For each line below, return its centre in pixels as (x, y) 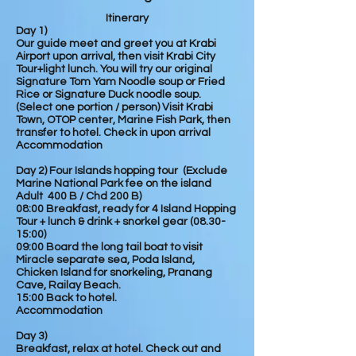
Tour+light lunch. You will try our (95, 69)
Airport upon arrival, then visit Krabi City (116, 56)
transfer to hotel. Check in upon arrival (113, 133)
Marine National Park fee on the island (114, 184)
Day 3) (31, 336)
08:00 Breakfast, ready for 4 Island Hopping (126, 209)
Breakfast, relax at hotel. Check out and (118, 349)
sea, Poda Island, (150, 260)
